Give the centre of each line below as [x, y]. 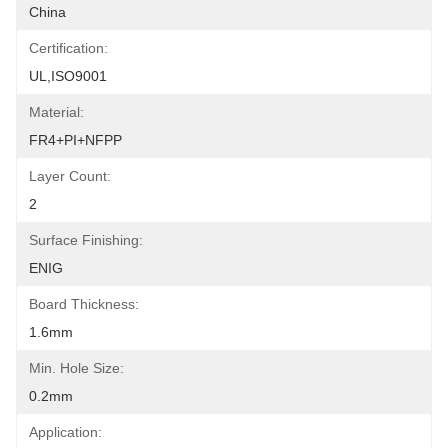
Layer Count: [70, 176]
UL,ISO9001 [68, 76]
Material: [56, 112]
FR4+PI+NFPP [75, 140]
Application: [65, 432]
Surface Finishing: [86, 240]
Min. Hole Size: [76, 368]
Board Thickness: [84, 304]
